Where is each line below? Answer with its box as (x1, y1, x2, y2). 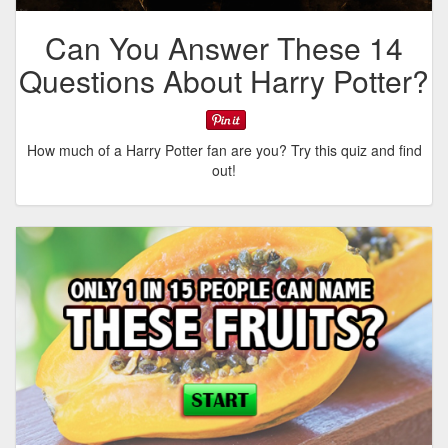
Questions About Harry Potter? (19, 59, 429, 103)
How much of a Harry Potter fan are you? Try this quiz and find (26, 139, 422, 160)
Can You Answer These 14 (45, 26, 403, 70)
